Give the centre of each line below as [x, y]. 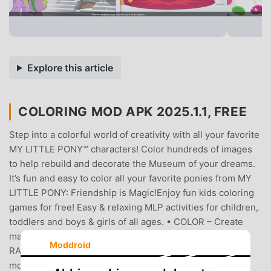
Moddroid [70, 244]
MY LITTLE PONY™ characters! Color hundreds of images [131, 149]
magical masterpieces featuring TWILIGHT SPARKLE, [122, 236]
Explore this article [70, 67]
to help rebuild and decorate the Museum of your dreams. [132, 163]
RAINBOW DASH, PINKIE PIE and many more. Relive [119, 250]
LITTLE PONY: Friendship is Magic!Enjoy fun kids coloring [132, 192]
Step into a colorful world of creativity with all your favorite [134, 134]
